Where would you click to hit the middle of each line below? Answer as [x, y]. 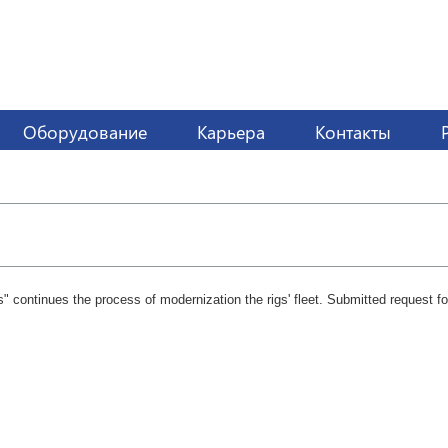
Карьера [231, 132]
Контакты [353, 132]
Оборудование [85, 132]
